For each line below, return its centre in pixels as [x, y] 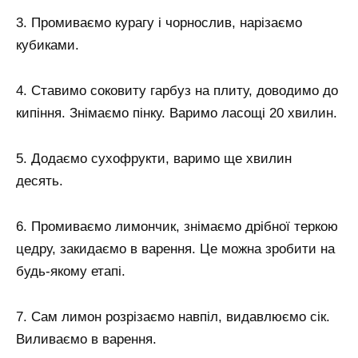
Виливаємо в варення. [86, 339]
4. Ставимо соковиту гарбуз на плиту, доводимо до [177, 91]
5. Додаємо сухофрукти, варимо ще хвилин [154, 159]
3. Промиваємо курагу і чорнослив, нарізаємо [159, 23]
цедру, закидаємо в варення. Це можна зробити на [175, 249]
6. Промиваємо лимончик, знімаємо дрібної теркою [177, 226]
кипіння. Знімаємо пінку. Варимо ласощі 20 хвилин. [177, 113]
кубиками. [48, 46]
